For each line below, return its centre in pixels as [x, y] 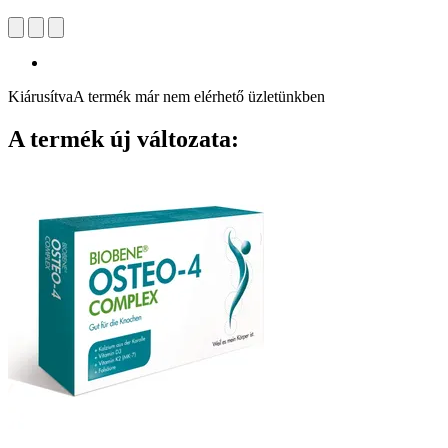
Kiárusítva [40, 96]
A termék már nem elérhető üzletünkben [199, 96]
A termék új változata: [123, 138]
